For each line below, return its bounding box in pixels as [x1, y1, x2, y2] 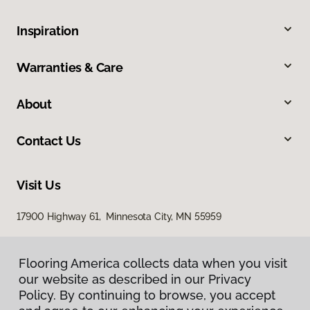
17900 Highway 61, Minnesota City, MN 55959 [17, 210, 221, 222]
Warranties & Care [17, 60, 123, 75]
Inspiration [17, 23, 80, 38]
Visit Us [17, 177, 61, 192]
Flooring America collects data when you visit [19, 256, 287, 271]
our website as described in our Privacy [19, 272, 251, 286]
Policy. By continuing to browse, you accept [19, 288, 275, 302]
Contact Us [17, 133, 82, 148]
